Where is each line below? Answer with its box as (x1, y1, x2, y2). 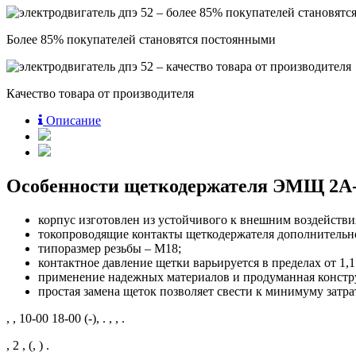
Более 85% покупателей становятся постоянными (6, 32, 276, 46)
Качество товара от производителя (6, 86, 194, 100)
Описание (46, 113, 101, 127)
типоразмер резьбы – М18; (38, 241, 181, 255)
